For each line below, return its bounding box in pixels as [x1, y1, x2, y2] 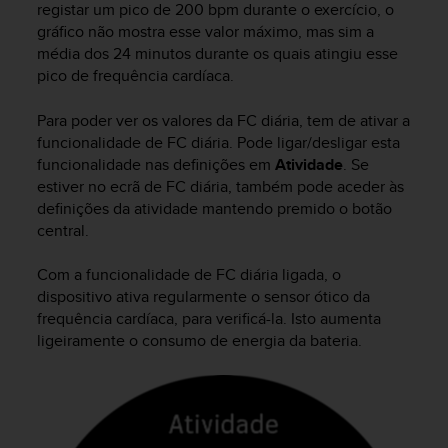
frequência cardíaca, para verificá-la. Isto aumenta [37, 307, 381, 331]
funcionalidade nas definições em [37, 152, 275, 176]
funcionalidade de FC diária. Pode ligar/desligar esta [37, 130, 400, 154]
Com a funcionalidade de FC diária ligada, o [37, 263, 341, 287]
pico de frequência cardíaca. [37, 64, 234, 88]
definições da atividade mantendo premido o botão [37, 196, 392, 220]
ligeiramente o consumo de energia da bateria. [37, 329, 362, 353]
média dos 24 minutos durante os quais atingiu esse [37, 42, 398, 66]
